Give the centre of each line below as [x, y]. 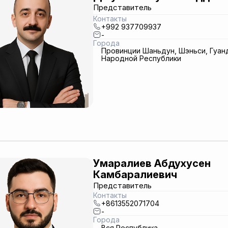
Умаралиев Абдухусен [152, 163]
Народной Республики [141, 58]
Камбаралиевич [135, 175]
